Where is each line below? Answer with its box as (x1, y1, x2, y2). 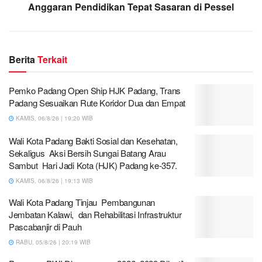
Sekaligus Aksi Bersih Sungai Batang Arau (9, 147, 166, 160)
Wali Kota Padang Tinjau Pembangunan (9, 196, 156, 209)
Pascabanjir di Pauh (9, 220, 82, 233)
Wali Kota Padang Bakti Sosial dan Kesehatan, (9, 135, 178, 147)
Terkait (37, 52, 67, 66)
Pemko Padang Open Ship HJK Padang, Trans (9, 84, 181, 96)
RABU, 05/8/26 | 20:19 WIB (14, 238, 91, 247)
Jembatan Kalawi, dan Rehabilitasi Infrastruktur (9, 208, 182, 221)
